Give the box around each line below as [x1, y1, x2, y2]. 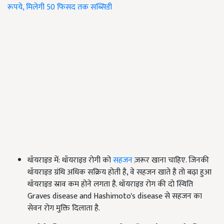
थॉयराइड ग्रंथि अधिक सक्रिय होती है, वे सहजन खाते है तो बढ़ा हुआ [27, 165, 211, 179]
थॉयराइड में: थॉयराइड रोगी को [27, 153, 113, 167]
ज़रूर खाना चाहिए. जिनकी [132, 153, 209, 167]
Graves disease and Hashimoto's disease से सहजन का [27, 189, 202, 203]
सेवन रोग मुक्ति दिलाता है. [27, 201, 100, 215]
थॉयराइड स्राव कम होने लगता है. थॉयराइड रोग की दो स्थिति [27, 177, 193, 191]
